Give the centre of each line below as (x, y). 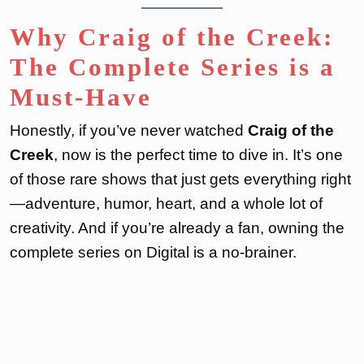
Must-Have (81, 97)
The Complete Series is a (173, 67)
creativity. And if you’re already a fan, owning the (177, 227)
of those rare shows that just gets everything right (180, 179)
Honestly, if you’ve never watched (129, 130)
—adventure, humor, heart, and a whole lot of (166, 203)
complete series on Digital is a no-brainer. (153, 252)
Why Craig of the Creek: (172, 37)
